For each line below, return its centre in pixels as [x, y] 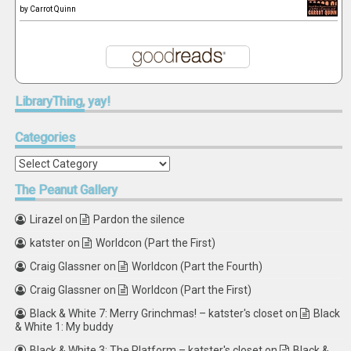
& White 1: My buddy [65, 327]
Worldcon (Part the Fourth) [197, 266]
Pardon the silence [139, 219]
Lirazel [47, 219]
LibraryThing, [50, 101]
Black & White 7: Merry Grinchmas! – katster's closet [157, 313]
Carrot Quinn [53, 9]
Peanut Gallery [77, 190]
